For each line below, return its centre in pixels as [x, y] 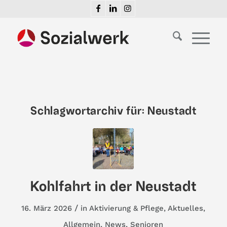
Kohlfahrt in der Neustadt [113, 186]
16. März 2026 [47, 208]
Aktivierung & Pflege [127, 208]
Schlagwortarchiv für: [89, 111]
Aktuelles [186, 208]
